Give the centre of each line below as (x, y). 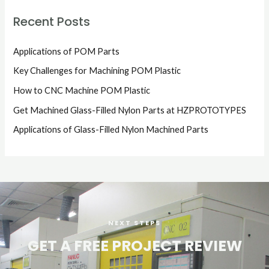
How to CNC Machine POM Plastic (82, 91)
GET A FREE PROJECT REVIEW (134, 246)
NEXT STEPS (134, 223)
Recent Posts (52, 21)
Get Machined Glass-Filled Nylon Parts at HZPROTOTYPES (130, 110)
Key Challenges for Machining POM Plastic (97, 71)
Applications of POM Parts (67, 51)
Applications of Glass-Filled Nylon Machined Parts (111, 130)
